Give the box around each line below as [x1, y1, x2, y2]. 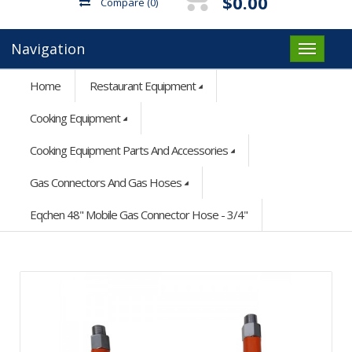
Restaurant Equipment [90, 77, 196, 93]
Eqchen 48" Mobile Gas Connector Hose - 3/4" [30, 206, 247, 222]
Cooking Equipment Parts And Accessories [30, 141, 228, 158]
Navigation [11, 38, 85, 58]
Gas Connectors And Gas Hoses [30, 174, 181, 190]
